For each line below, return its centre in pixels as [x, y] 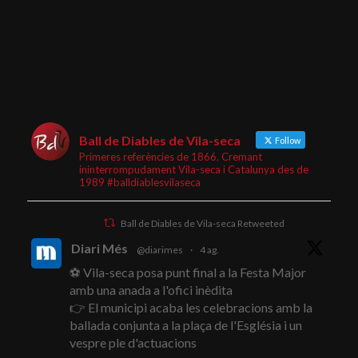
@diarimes [159, 250]
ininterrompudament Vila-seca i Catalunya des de [193, 170]
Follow [286, 141]
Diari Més [99, 249]
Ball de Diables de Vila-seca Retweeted [202, 224]
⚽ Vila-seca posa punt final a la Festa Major [187, 272]
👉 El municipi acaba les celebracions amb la [191, 308]
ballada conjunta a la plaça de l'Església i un [185, 325]
